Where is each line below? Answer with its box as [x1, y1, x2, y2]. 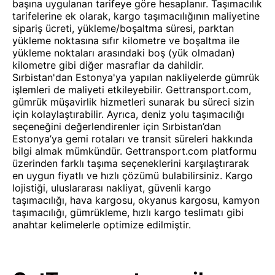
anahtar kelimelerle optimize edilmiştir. [12, 219, 191, 231]
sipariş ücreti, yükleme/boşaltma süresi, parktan [12, 22, 234, 34]
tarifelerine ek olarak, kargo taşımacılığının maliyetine [12, 10, 260, 22]
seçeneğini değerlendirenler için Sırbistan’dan [12, 120, 221, 133]
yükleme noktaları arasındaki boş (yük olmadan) [12, 47, 235, 59]
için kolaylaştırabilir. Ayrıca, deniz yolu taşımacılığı [12, 108, 244, 120]
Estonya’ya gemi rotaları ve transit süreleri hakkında [12, 133, 253, 145]
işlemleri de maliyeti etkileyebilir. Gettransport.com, [12, 83, 251, 96]
